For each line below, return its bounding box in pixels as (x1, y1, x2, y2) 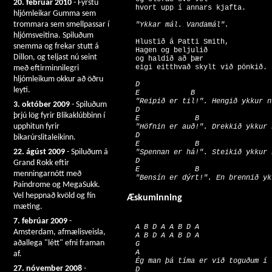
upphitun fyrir (13, 122, 59, 131)
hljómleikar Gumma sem (13, 9, 96, 18)
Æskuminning (127, 193, 182, 203)
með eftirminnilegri (13, 64, 79, 73)
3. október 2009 (13, 100, 70, 109)
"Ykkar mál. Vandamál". (135, 21, 229, 30)
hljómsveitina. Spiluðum (13, 31, 93, 40)
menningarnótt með (13, 169, 81, 178)
